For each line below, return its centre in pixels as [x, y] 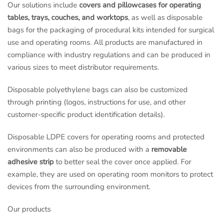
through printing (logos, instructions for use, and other [97, 102]
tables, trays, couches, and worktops [68, 18]
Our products [29, 209]
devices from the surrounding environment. [79, 187]
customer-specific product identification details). [86, 115]
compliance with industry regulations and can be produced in [109, 55]
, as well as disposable [165, 18]
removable [169, 150]
